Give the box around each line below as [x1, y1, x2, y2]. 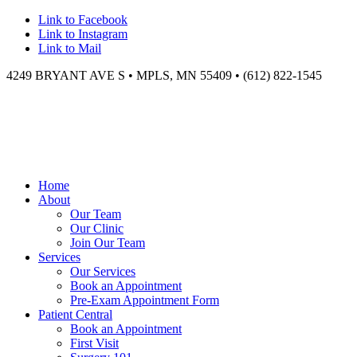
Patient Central [38, 308, 112, 321]
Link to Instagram [38, 27, 127, 41]
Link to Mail [38, 41, 101, 55]
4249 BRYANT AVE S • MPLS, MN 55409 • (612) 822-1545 [6, 69, 322, 82]
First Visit [70, 336, 119, 350]
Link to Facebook [38, 13, 127, 26]
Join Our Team [70, 236, 145, 249]
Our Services [70, 265, 135, 278]
